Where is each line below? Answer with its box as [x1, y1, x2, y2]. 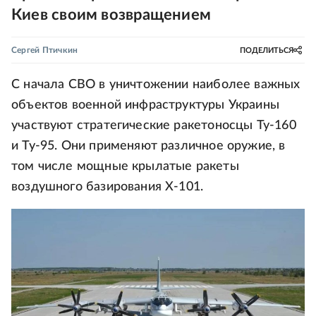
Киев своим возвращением [11, 7, 212, 23]
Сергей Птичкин [11, 46, 78, 54]
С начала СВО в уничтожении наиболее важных [11, 78, 300, 91]
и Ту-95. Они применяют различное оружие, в [11, 140, 286, 152]
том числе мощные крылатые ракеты [11, 160, 239, 173]
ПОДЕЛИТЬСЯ [240, 46, 293, 54]
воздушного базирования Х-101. [11, 181, 204, 193]
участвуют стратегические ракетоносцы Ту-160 [11, 119, 296, 132]
